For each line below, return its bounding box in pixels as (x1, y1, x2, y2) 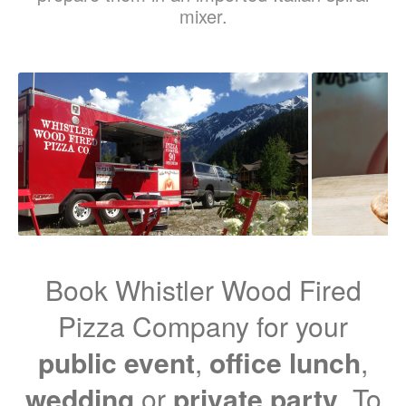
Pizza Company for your (58, 306, 348, 345)
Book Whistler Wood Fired (44, 270, 362, 309)
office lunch (209, 343, 361, 382)
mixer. (179, 3, 227, 29)
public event (38, 343, 195, 382)
